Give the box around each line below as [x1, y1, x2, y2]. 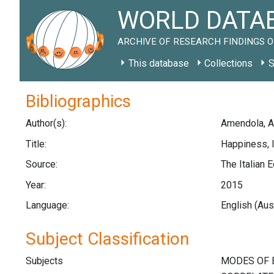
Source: [26, 158, 57, 171]
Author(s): [26, 117, 67, 129]
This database [128, 57, 189, 69]
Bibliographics [26, 91, 131, 111]
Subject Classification [26, 228, 189, 249]
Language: [26, 199, 69, 212]
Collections [204, 57, 253, 69]
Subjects [26, 254, 63, 267]
